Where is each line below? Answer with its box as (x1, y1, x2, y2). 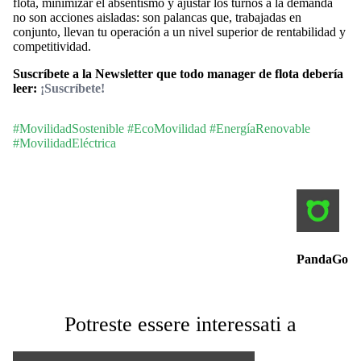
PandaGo (297, 252, 348, 267)
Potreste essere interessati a (64, 313, 297, 337)
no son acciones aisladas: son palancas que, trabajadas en (13, 10, 301, 24)
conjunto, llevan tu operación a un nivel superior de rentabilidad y (13, 24, 346, 39)
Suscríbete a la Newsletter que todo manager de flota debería (13, 66, 343, 81)
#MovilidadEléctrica (13, 135, 116, 150)
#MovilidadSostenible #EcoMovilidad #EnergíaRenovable (13, 121, 310, 135)
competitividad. (13, 39, 91, 53)
